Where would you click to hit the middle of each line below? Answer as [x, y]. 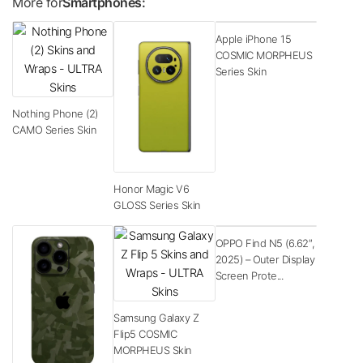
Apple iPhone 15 [253, 38]
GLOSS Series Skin [157, 205]
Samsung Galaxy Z [156, 317]
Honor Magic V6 [152, 188]
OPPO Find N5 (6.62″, [265, 243]
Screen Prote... [249, 275]
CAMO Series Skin [54, 129]
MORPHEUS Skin [153, 350]
